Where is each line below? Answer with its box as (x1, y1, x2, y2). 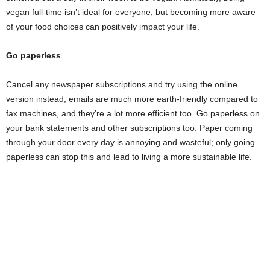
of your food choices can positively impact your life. (6, 22, 199, 32)
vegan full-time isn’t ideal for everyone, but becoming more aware (6, 7, 256, 17)
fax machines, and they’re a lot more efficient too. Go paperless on (6, 108, 260, 119)
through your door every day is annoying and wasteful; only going (6, 137, 255, 148)
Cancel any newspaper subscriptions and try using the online (6, 80, 237, 90)
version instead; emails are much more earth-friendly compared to (6, 94, 258, 104)
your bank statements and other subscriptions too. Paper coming (6, 123, 253, 133)
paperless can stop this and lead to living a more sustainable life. (6, 152, 252, 162)
